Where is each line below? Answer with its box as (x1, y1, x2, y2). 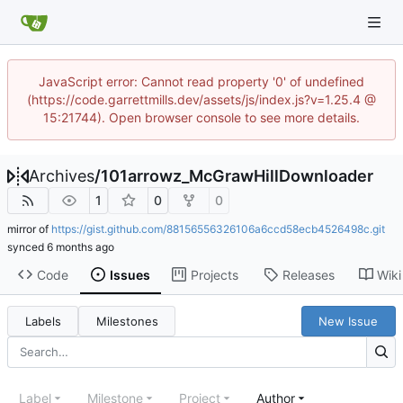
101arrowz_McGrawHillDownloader (101, 166, 373, 185)
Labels (24, 313, 61, 328)
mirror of (7, 222, 51, 236)
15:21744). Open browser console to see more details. (43, 110, 360, 125)
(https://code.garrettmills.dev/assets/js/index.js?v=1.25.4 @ (27, 92, 376, 107)
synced (7, 240, 47, 254)
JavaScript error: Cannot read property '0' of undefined (39, 74, 364, 89)
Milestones (95, 313, 158, 328)
